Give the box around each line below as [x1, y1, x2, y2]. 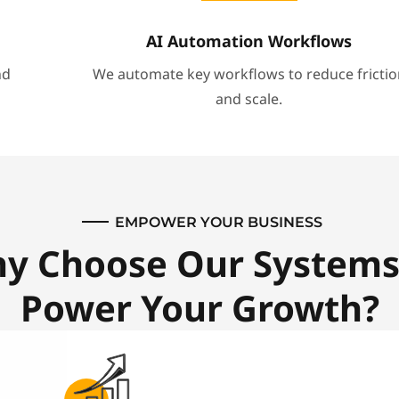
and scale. [216, 89, 283, 110]
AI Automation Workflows [146, 30, 353, 53]
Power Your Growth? [20, 283, 379, 333]
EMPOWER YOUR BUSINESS [114, 214, 322, 232]
